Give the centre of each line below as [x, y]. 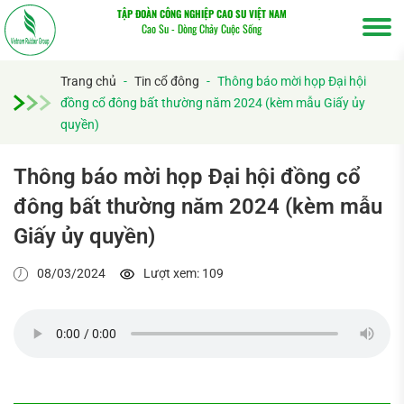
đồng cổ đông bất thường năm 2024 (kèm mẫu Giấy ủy [213, 103]
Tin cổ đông [167, 82]
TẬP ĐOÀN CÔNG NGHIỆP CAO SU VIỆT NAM [202, 14]
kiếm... [226, 247]
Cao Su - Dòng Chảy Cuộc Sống [202, 28]
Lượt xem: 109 [184, 274]
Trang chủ [88, 82]
